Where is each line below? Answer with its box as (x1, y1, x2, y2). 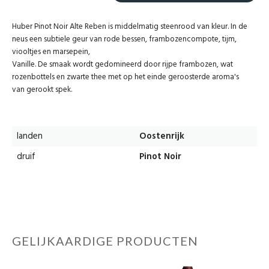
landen (17, 129, 43, 144)
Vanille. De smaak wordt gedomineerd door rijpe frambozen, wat (12, 58, 233, 71)
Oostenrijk (139, 129, 184, 144)
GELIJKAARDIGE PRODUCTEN (12, 234, 198, 249)
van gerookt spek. (12, 83, 72, 97)
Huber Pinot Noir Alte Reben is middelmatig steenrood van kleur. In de (12, 20, 247, 34)
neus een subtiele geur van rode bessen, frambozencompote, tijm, (12, 33, 237, 46)
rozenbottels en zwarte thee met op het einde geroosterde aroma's (12, 71, 239, 84)
